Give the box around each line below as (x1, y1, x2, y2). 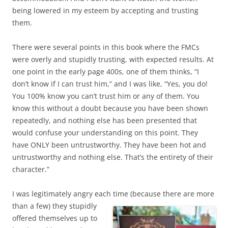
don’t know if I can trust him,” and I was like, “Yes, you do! (12, 79, 208, 89)
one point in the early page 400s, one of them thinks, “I (12, 67, 199, 77)
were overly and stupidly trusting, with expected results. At (12, 54, 214, 65)
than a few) (12, 201, 50, 211)
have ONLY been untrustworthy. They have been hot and (12, 140, 206, 150)
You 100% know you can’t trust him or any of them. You (12, 91, 199, 101)
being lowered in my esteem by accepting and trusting (12, 6, 198, 16)
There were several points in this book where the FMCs (12, 42, 199, 52)
